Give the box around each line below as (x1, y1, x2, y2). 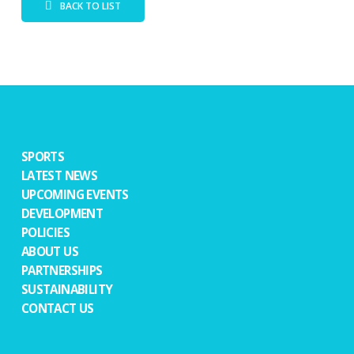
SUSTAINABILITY (21, 281, 113, 297)
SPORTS (21, 149, 65, 164)
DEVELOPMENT (21, 205, 104, 221)
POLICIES (21, 224, 70, 240)
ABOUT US (21, 243, 79, 259)
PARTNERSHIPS (21, 262, 103, 278)
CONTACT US (21, 300, 94, 316)
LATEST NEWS (21, 168, 98, 183)
